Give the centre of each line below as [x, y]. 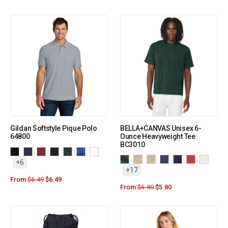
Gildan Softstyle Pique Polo [54, 129]
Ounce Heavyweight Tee [158, 137]
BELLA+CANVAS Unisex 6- [161, 129]
